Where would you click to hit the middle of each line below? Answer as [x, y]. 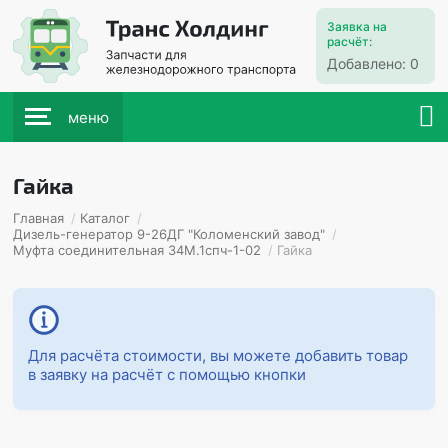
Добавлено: [368, 63]
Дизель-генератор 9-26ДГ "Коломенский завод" [169, 234]
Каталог [105, 218]
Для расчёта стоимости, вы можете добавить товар [218, 355]
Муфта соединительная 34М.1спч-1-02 [137, 250]
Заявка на [356, 26]
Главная [39, 218]
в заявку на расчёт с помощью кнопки [167, 374]
